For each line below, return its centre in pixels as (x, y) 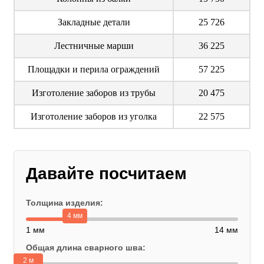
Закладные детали (94, 22)
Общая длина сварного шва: (86, 248)
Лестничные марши (94, 46)
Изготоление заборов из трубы (94, 93)
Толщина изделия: (65, 203)
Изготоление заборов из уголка (94, 117)
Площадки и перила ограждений (94, 70)
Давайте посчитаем (106, 174)
